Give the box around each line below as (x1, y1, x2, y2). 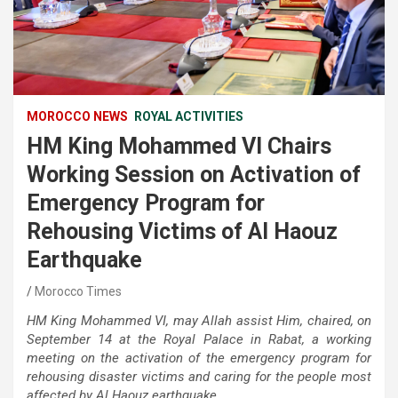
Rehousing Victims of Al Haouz (27, 218, 338, 244)
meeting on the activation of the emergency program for (27, 349, 371, 366)
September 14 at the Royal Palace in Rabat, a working (27, 330, 371, 347)
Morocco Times (35, 283, 122, 298)
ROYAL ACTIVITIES (134, 108, 243, 123)
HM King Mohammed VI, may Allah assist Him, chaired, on (27, 312, 371, 329)
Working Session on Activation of (27, 161, 361, 187)
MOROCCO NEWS (27, 108, 128, 123)
